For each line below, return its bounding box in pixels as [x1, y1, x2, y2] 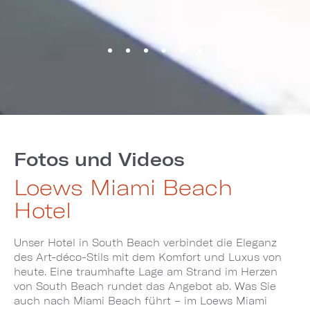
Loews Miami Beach [14, 174, 232, 200]
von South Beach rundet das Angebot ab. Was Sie [14, 280, 276, 293]
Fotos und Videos [14, 148, 185, 170]
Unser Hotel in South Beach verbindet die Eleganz [14, 237, 277, 249]
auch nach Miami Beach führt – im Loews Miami [14, 295, 267, 307]
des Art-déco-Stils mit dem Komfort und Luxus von [14, 251, 282, 264]
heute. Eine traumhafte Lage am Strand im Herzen [14, 266, 277, 278]
